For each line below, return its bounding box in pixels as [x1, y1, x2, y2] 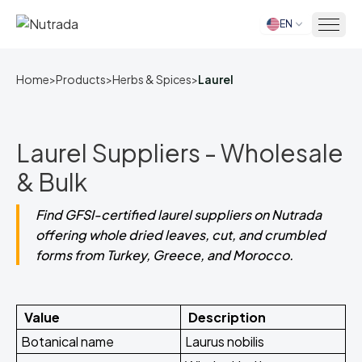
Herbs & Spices [112, 72, 192, 86]
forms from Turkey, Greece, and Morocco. [36, 246, 293, 263]
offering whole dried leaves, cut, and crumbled [36, 226, 326, 243]
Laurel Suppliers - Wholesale [16, 137, 343, 168]
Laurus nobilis [185, 333, 264, 350]
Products [56, 72, 106, 86]
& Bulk [16, 166, 87, 197]
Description [188, 309, 266, 326]
